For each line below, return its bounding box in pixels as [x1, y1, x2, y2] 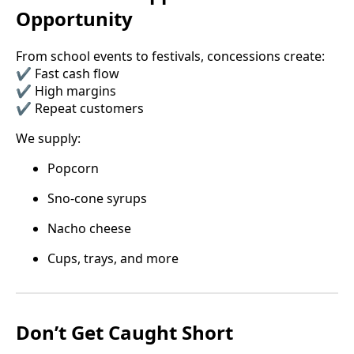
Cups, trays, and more [47, 249, 179, 267]
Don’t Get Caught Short [16, 318, 233, 345]
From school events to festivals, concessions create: [16, 47, 325, 65]
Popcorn [47, 159, 99, 177]
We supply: [16, 129, 81, 147]
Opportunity [16, 5, 133, 32]
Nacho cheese [47, 219, 131, 237]
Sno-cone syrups [47, 189, 147, 207]
